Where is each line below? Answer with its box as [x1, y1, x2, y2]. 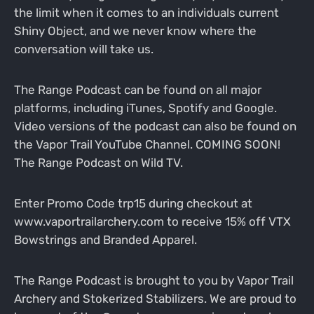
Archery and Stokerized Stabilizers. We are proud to [13, 291, 296, 306]
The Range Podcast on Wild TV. [13, 156, 183, 170]
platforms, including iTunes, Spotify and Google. [13, 101, 277, 116]
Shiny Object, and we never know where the [13, 24, 257, 39]
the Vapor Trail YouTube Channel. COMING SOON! [13, 137, 280, 152]
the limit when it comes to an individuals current [13, 6, 279, 20]
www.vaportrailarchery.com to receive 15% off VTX [13, 214, 291, 228]
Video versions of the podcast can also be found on [13, 119, 296, 134]
